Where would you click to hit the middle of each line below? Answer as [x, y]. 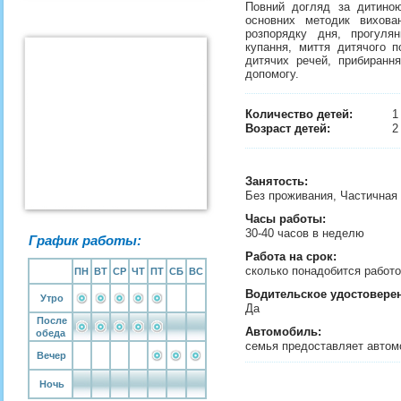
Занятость [275, 181]
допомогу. [274, 74]
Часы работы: [286, 219]
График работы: [85, 240]
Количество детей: [301, 114]
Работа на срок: [291, 256]
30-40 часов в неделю [307, 233]
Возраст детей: [288, 128]
